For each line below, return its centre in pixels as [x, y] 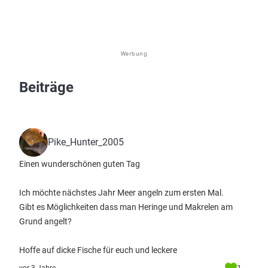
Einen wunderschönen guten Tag [80, 164]
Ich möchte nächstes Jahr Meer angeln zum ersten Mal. [121, 193]
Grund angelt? [45, 221]
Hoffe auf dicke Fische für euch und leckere [98, 250]
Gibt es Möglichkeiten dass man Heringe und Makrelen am [126, 207]
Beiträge [46, 87]
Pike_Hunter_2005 [86, 142]
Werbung [134, 54]
